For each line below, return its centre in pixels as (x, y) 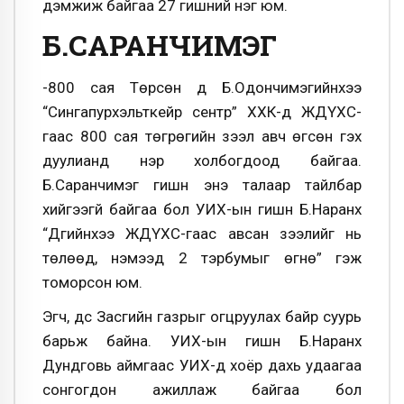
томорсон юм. (92, 283)
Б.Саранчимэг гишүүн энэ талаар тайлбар (202, 185)
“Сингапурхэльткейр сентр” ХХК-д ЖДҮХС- (202, 112)
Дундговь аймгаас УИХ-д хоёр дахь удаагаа (202, 365)
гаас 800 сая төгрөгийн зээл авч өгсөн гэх (202, 137)
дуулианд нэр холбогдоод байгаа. (202, 161)
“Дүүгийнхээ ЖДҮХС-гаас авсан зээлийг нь (202, 234)
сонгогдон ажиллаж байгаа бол (202, 389)
